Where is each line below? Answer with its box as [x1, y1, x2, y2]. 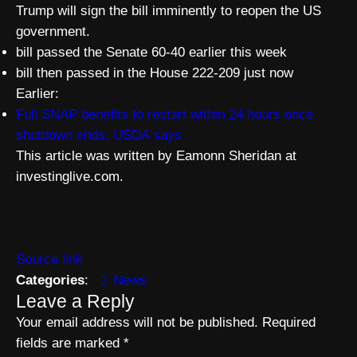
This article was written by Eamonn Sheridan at [16, 148, 296, 163]
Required [262, 315, 316, 330]
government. [16, 24, 90, 39]
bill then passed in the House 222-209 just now [16, 65, 293, 80]
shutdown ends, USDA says [16, 127, 182, 143]
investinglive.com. [16, 169, 124, 184]
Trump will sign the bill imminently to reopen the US [16, 3, 321, 18]
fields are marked [16, 335, 124, 351]
